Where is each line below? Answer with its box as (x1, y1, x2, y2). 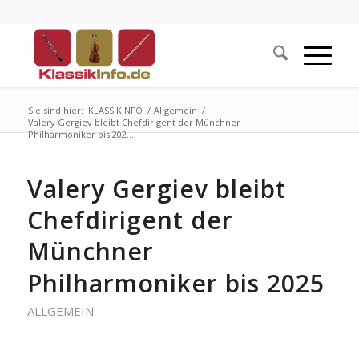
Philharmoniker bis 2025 (26, 267, 325, 300)
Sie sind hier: (27, 104, 83, 116)
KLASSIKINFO (87, 104, 143, 116)
